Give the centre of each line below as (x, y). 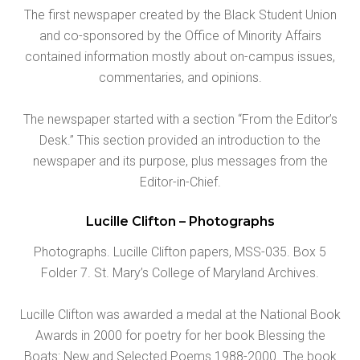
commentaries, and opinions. (180, 77)
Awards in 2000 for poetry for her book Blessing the (180, 335)
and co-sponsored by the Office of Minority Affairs (180, 35)
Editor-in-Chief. (180, 182)
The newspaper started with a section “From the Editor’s (180, 119)
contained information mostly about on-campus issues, (180, 56)
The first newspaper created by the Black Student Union (180, 14)
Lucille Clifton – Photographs (180, 221)
